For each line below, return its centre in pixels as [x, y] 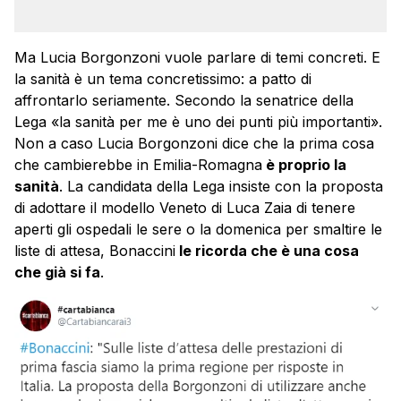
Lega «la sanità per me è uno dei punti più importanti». [198, 122]
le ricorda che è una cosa [267, 251]
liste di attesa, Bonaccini [95, 251]
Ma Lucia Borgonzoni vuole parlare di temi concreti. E [197, 58]
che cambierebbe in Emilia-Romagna [138, 165]
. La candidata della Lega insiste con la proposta [221, 187]
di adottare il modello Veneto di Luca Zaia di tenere [185, 208]
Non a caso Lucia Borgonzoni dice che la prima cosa [194, 144]
